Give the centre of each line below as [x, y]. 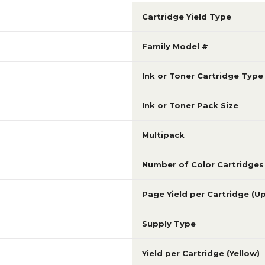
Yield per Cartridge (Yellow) [201, 253]
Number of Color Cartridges [203, 165]
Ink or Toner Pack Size [190, 106]
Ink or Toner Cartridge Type [203, 76]
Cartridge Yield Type [187, 17]
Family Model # [175, 46]
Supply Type [169, 224]
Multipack [163, 135]
